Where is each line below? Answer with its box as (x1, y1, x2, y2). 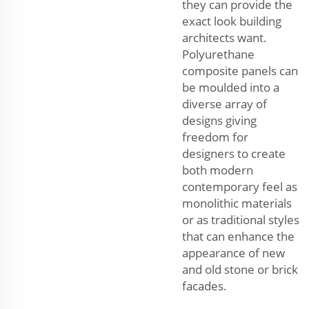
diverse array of (182, 95, 267, 112)
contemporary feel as (182, 178, 297, 195)
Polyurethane (182, 46, 255, 62)
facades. (182, 277, 227, 294)
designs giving (182, 112, 257, 128)
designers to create (182, 145, 286, 161)
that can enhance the (182, 228, 295, 244)
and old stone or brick (182, 261, 298, 277)
